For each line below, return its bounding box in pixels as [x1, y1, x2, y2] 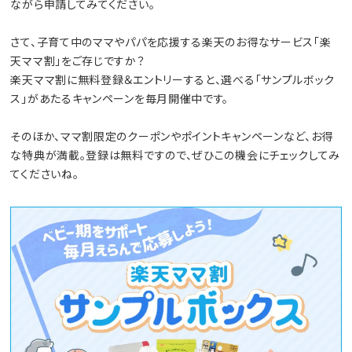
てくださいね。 [10, 165, 79, 181]
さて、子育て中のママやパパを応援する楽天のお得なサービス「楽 [10, 33, 332, 49]
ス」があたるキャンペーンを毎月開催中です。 [10, 90, 229, 106]
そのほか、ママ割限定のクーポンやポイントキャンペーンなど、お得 [10, 127, 334, 144]
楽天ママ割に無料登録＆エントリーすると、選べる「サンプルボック [10, 71, 335, 87]
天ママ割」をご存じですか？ [10, 52, 145, 68]
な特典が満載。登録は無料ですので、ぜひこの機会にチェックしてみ [10, 146, 341, 163]
